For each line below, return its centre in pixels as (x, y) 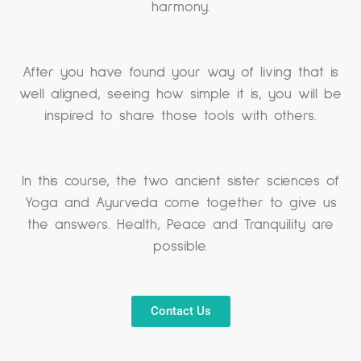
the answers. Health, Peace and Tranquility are (180, 224)
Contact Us (180, 311)
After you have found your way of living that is (180, 72)
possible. (180, 246)
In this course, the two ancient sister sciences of (180, 181)
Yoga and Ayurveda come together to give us (180, 203)
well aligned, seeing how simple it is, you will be (180, 94)
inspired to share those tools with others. (180, 116)
